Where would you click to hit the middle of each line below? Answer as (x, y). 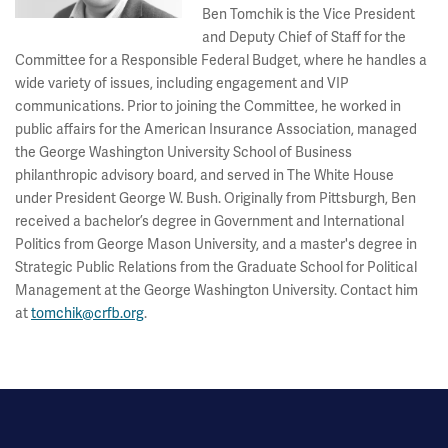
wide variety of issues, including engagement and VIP (182, 83)
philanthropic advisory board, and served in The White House (204, 175)
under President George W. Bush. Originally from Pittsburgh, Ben (215, 198)
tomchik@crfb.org (87, 313)
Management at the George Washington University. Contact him (216, 290)
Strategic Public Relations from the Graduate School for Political (216, 267)
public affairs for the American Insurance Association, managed (216, 129)
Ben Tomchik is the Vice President (309, 14)
